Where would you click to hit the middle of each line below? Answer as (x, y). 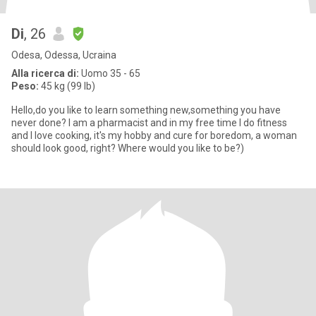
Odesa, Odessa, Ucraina (64, 55)
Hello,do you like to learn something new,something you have (146, 110)
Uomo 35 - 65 (110, 73)
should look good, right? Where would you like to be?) (128, 148)
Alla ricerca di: (45, 73)
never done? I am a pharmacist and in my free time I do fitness (149, 123)
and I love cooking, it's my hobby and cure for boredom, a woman (154, 135)
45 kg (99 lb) (67, 86)
